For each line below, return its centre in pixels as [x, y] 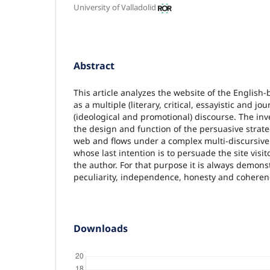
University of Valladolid [115, 8]
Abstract [94, 66]
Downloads [101, 229]
